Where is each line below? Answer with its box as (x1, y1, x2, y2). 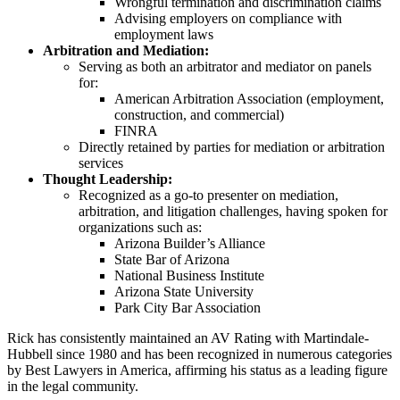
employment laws (114, 27, 213, 43)
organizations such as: (79, 220, 202, 236)
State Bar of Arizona (114, 252, 229, 268)
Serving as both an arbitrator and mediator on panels (79, 59, 371, 75)
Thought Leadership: (43, 171, 172, 187)
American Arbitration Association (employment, (114, 91, 384, 107)
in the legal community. (7, 379, 138, 395)
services (79, 155, 123, 171)
